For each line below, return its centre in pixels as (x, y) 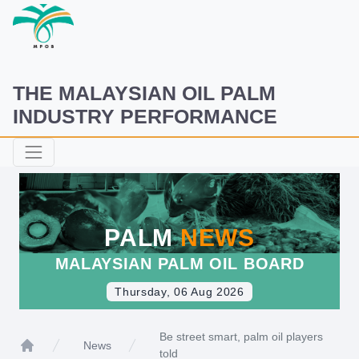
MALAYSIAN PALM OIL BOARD (179, 264)
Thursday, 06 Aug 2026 (179, 292)
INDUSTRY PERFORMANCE (145, 116)
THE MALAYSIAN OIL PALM (144, 93)
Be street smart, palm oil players (241, 337)
